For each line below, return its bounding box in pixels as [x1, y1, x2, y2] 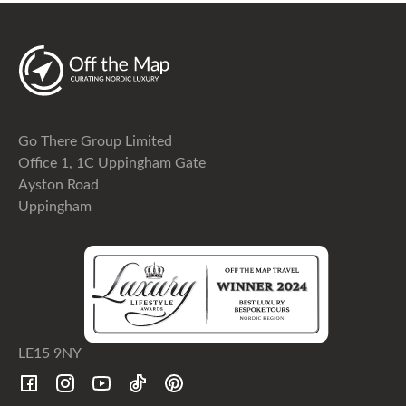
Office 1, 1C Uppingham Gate [18, 151, 206, 171]
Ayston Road [18, 173, 99, 193]
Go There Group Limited [18, 130, 172, 150]
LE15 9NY [18, 342, 84, 362]
